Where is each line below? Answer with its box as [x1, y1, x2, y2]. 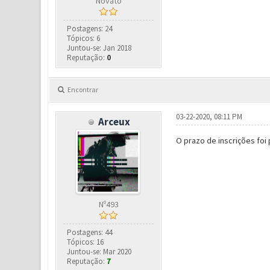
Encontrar [67, 85, 98, 94]
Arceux [98, 115, 131, 128]
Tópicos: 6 [67, 33, 101, 43]
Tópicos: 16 [67, 237, 104, 247]
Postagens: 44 [67, 227, 113, 237]
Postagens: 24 [67, 24, 113, 34]
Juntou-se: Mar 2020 [67, 246, 132, 257]
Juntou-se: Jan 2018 [67, 43, 132, 53]
